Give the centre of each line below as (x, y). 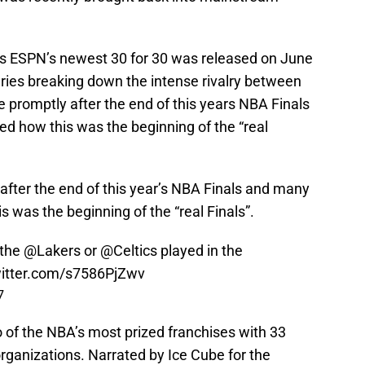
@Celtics (129, 251)
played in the (200, 251)
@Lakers (52, 251)
